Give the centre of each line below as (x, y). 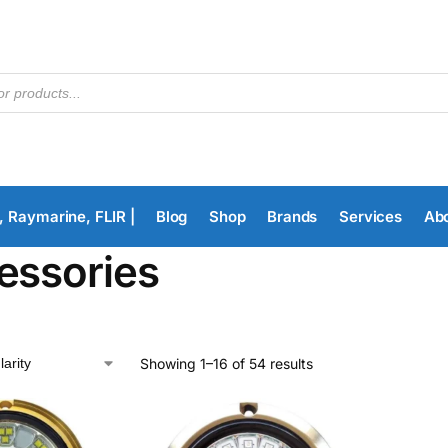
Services (370, 216)
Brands (292, 216)
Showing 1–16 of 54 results (226, 363)
